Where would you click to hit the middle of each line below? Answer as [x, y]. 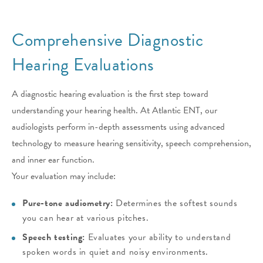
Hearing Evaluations [83, 65]
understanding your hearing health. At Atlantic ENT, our [114, 111]
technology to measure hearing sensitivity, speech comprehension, [131, 144]
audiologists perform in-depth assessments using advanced [118, 127]
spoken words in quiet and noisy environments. [115, 252]
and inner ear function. [53, 160]
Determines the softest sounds [175, 203]
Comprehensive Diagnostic [107, 40]
